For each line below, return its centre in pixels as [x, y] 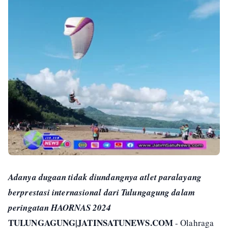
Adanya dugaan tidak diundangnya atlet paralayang [105, 177]
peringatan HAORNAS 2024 [60, 208]
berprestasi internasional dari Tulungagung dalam [102, 192]
